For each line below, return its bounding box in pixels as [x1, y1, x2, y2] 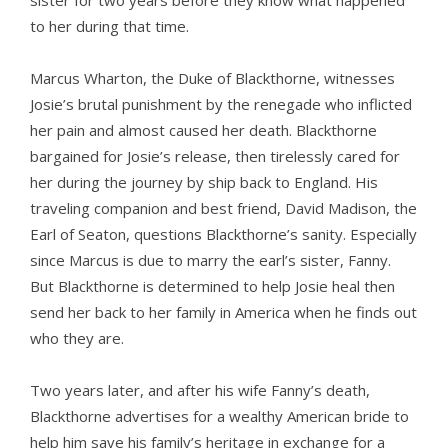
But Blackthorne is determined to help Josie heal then [30, 276, 395, 297]
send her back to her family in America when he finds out [30, 302, 417, 323]
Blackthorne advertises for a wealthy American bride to [30, 406, 409, 427]
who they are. [30, 328, 124, 349]
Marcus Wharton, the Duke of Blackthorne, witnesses [30, 68, 395, 89]
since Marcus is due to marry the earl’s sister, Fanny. [30, 250, 391, 271]
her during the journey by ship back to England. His [30, 172, 378, 193]
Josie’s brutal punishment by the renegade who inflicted [30, 94, 412, 115]
